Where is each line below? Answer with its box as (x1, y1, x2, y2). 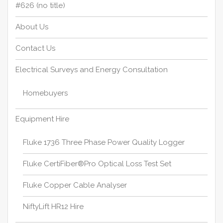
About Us (15, 22, 48, 31)
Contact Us (15, 43, 55, 53)
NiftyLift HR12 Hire (23, 202, 84, 212)
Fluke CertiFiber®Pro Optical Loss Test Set (23, 159, 171, 169)
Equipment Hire (15, 114, 69, 123)
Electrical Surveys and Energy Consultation (15, 65, 168, 74)
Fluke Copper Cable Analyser (23, 181, 127, 190)
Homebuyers (23, 88, 68, 98)
